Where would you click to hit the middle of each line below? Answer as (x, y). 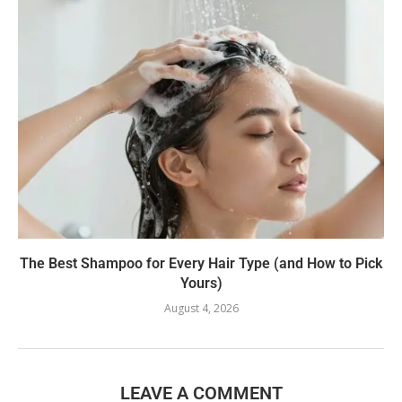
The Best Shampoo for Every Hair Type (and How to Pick (201, 264)
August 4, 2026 (201, 309)
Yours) (201, 284)
